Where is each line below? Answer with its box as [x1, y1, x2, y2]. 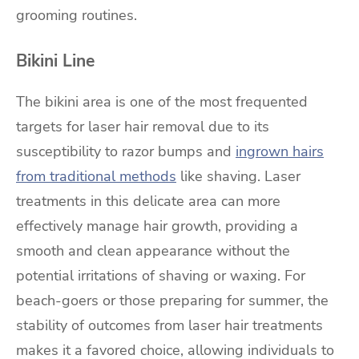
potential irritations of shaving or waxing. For [16, 265, 305, 285]
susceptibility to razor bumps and [16, 141, 236, 161]
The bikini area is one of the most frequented [16, 91, 308, 111]
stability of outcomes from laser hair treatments [16, 315, 323, 335]
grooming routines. [16, 5, 137, 25]
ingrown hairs [236, 141, 324, 161]
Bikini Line [16, 49, 95, 72]
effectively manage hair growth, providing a [16, 216, 298, 236]
